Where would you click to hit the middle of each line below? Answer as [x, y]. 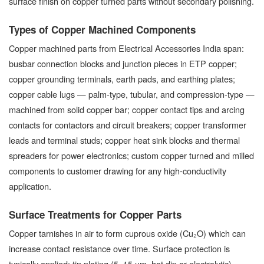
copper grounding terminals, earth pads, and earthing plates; [122, 78]
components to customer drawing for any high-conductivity [118, 170]
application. [30, 186]
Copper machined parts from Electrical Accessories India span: [126, 48]
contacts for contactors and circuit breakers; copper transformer [128, 124]
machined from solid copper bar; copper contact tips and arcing [127, 109]
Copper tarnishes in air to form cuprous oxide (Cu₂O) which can [127, 233]
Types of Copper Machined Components [102, 29]
